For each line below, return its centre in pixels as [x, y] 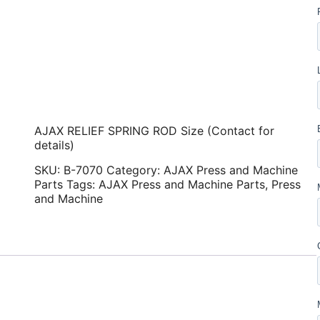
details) [54, 145]
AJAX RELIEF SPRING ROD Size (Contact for [154, 131]
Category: [135, 170]
